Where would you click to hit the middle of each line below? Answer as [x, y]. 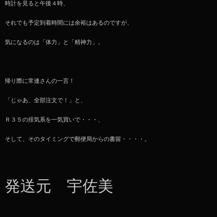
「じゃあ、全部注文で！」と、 [46, 100]
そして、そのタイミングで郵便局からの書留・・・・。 [77, 139]
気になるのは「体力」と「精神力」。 [54, 42]
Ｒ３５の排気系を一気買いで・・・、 [54, 119]
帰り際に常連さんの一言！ [40, 81]
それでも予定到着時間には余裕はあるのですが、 [69, 23]
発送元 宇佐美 [59, 186]
